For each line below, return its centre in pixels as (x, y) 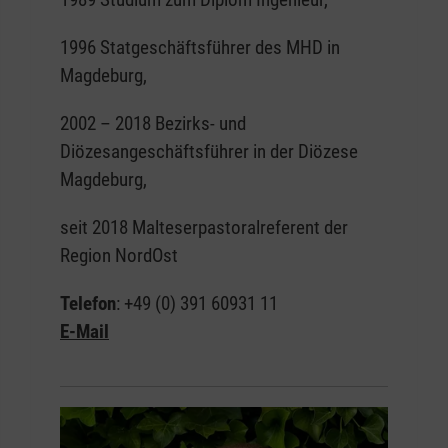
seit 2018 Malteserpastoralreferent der (204, 228)
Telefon (88, 304)
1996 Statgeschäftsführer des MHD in (200, 48)
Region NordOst (119, 256)
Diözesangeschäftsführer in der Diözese (209, 152)
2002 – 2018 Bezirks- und (153, 124)
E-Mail (84, 332)
